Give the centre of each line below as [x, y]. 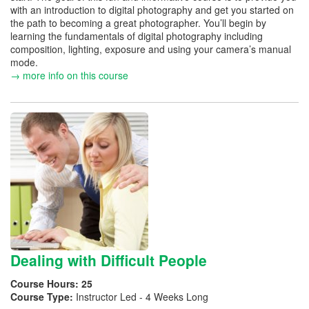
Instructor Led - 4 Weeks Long [142, 297]
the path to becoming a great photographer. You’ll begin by [138, 22]
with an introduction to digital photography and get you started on [152, 9]
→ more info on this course [69, 75]
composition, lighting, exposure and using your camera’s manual [151, 49]
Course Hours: [46, 283]
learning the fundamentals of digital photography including [137, 36]
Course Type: [43, 297]
